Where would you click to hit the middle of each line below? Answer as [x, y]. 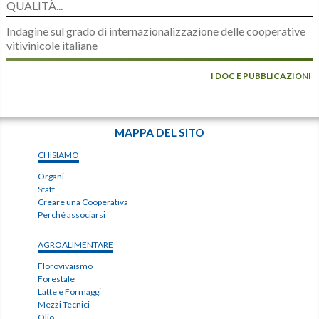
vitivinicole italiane [52, 46]
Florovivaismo [66, 266]
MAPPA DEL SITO [159, 132]
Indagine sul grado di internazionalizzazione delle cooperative [156, 31]
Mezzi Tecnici [64, 305]
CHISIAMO [59, 155]
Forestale [57, 279]
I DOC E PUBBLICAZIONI [261, 76]
